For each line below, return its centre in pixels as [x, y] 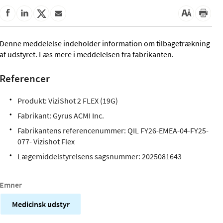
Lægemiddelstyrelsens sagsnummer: [80, 157]
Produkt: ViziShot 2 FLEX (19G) [69, 101]
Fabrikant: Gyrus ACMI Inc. [61, 116]
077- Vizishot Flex [46, 142]
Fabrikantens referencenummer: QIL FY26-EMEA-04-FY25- [113, 131]
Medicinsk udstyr [41, 204]
